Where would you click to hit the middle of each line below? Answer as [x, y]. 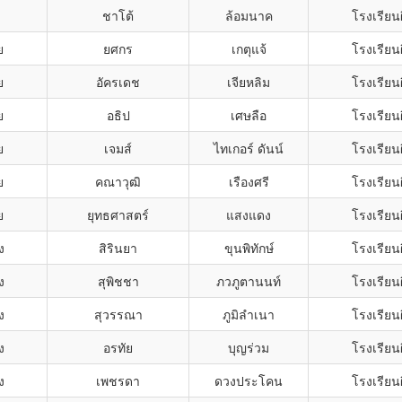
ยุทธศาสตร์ [118, 214]
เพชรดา [118, 380]
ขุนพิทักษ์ [249, 248]
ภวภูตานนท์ [249, 281]
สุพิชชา [118, 281]
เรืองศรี [249, 181]
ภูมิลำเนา [249, 314]
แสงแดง [249, 214]
